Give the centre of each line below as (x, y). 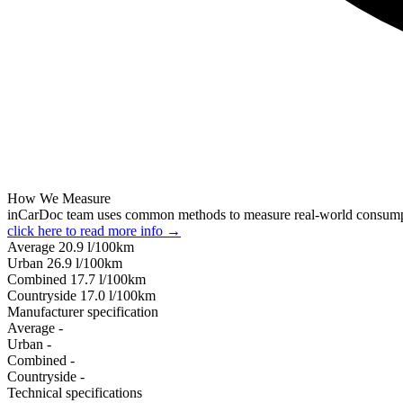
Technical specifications (75, 392)
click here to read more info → (94, 230)
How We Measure (59, 198)
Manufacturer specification (83, 311)
